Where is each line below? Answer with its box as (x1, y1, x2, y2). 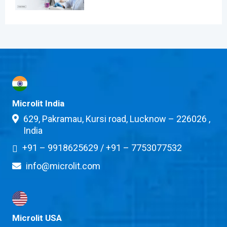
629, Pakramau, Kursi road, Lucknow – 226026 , (23, 113, 211, 125)
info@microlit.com (26, 160, 101, 171)
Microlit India (12, 98, 64, 108)
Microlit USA (12, 213, 62, 223)
